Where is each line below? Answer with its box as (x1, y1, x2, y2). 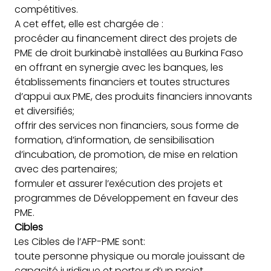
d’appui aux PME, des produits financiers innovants (15, 89, 252, 103)
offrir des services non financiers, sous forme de (15, 118, 239, 132)
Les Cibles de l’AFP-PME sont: (15, 234, 145, 249)
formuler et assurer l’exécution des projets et (15, 176, 223, 191)
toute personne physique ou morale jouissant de (15, 249, 245, 263)
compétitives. (15, 2, 78, 16)
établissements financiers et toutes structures (15, 74, 230, 89)
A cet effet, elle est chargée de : (15, 16, 163, 31)
